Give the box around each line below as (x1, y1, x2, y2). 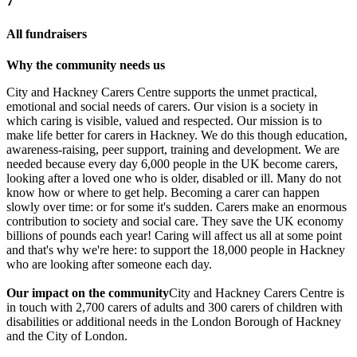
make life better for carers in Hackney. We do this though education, (6, 127, 347, 142)
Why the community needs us (6, 57, 165, 72)
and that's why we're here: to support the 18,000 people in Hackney (6, 242, 345, 257)
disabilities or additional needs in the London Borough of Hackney (6, 314, 341, 328)
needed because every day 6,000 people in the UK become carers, (6, 156, 338, 171)
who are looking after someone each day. (6, 257, 212, 271)
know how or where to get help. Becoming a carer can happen (6, 185, 320, 199)
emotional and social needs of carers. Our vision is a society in (6, 99, 318, 113)
